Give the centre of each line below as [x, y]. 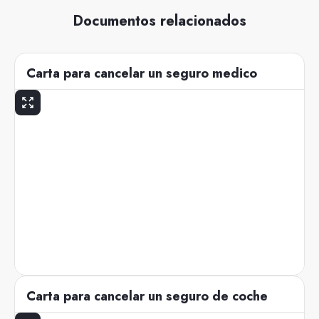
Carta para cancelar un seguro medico [141, 74]
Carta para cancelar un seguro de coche [147, 297]
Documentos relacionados [159, 21]
